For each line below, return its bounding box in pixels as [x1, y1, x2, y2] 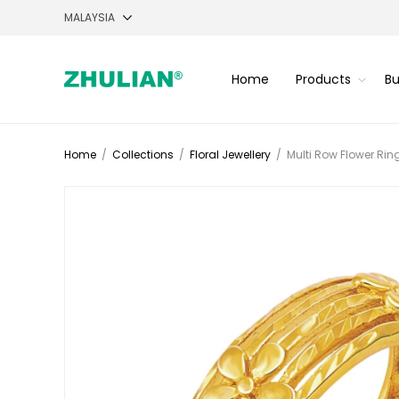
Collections [112, 147, 174, 162]
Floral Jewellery [190, 147, 271, 162]
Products [295, 69, 351, 88]
